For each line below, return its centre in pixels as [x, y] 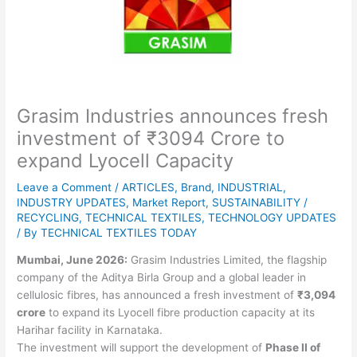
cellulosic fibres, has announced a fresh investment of [157, 295]
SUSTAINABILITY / [260, 202]
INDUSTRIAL [251, 187]
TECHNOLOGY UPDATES [273, 217]
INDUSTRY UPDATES [72, 202]
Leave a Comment [65, 187]
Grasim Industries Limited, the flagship [228, 260]
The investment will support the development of [141, 348]
